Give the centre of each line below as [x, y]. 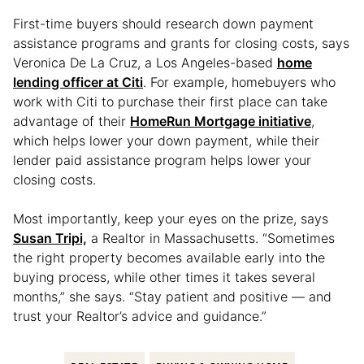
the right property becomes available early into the [169, 257]
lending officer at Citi [78, 82]
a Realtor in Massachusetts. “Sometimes [211, 238]
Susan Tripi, [50, 238]
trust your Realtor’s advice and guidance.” [140, 316]
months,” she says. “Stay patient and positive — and [172, 296]
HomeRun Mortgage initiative [221, 121]
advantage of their [71, 121]
